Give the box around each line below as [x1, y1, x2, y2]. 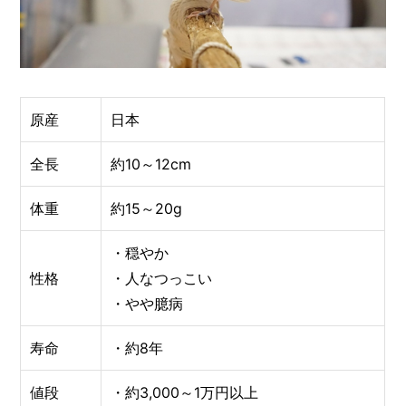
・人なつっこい [111, 268, 213, 287]
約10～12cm [111, 154, 192, 173]
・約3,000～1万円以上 [111, 382, 259, 401]
